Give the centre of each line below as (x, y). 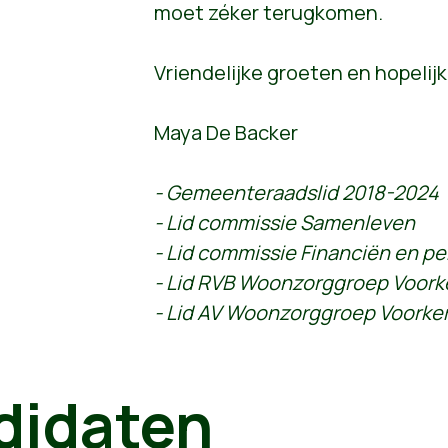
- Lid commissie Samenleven (286, 223)
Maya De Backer (225, 133)
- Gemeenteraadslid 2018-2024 (296, 193)
